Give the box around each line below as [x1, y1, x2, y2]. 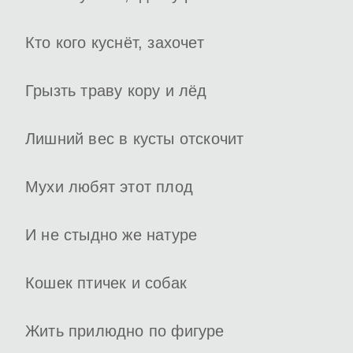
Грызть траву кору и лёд [25, 82, 207, 100]
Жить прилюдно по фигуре [25, 322, 225, 340]
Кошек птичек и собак [25, 274, 187, 292]
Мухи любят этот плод [25, 178, 193, 196]
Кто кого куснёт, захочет [25, 34, 204, 52]
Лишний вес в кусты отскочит [25, 130, 244, 148]
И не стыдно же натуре [25, 226, 198, 244]
